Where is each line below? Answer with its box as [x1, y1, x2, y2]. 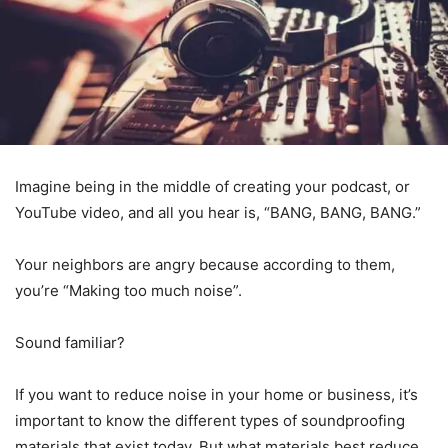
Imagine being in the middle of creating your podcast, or [15, 176, 410, 196]
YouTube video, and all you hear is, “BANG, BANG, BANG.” [15, 202, 421, 222]
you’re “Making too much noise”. [15, 280, 242, 300]
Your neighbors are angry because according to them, [15, 254, 395, 274]
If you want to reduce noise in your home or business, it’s [15, 384, 418, 404]
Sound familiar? [15, 332, 125, 352]
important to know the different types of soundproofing [15, 410, 405, 430]
